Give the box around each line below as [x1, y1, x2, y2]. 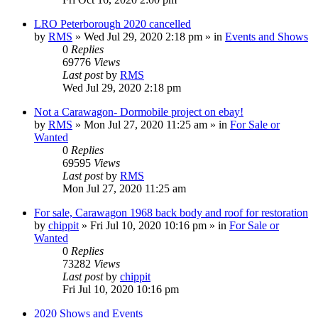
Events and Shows [225, 31, 308, 43]
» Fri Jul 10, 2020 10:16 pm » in [79, 219, 229, 231]
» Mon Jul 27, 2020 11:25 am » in [72, 119, 230, 131]
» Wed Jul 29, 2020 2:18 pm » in [72, 31, 225, 43]
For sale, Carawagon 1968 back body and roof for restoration [34, 207, 308, 219]
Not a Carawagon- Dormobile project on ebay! [34, 106, 243, 118]
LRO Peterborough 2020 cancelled [34, 18, 191, 30]
